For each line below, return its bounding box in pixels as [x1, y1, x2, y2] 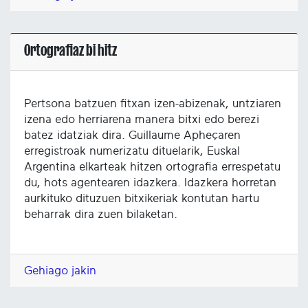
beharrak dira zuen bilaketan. [24, 208, 177, 221]
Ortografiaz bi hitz [24, 42, 117, 59]
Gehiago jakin [24, 264, 96, 276]
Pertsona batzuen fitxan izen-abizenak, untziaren [24, 98, 281, 110]
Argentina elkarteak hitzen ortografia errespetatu [24, 161, 280, 173]
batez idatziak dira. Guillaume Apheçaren [24, 129, 241, 142]
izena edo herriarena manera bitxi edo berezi [24, 113, 259, 126]
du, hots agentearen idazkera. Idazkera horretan [24, 177, 276, 189]
